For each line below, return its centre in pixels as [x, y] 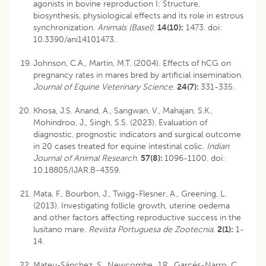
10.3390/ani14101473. [75, 39]
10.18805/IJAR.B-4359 [76, 170]
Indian [217, 146]
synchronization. [65, 27]
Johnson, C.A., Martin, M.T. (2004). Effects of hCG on [132, 63]
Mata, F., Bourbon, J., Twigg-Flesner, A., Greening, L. [130, 194]
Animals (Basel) [125, 27]
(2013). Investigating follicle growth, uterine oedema [132, 205]
